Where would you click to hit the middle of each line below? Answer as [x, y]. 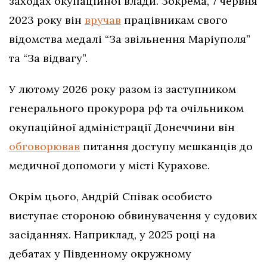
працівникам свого [174, 20]
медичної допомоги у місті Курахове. [109, 166]
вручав [103, 20]
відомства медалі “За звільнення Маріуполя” [130, 39]
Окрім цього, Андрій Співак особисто [111, 197]
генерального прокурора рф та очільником [126, 108]
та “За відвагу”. [48, 58]
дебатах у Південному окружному [100, 254]
